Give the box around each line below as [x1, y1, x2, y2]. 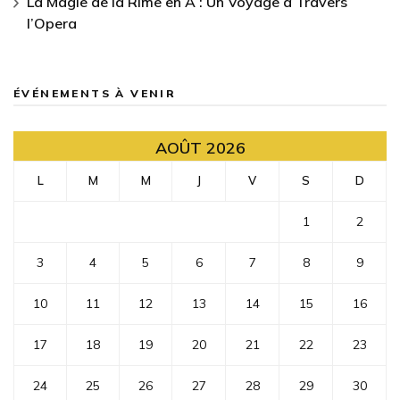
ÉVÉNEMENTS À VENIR [13, 86, 177, 100]
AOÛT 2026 [154, 137, 246, 158]
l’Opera [27, 13, 77, 32]
